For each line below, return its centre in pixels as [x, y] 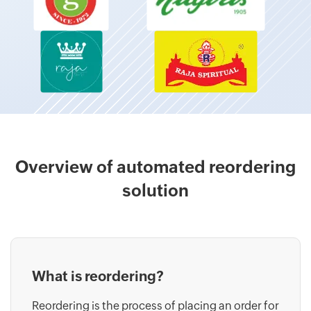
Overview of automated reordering [155, 167]
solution [155, 190]
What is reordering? [98, 276]
